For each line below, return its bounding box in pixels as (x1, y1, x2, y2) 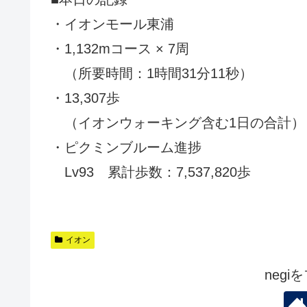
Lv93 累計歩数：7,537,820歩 (51, 164, 251, 180)
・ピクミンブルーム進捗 (51, 139, 201, 155)
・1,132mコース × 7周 (51, 40, 189, 56)
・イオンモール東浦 (51, 16, 174, 32)
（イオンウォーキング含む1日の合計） (51, 114, 305, 130)
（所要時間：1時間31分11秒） (51, 65, 253, 81)
